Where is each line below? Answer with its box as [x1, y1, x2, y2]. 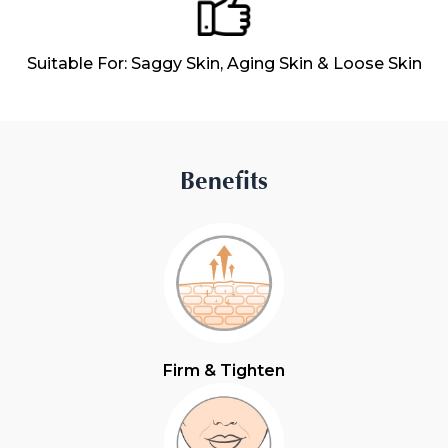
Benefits [180, 167, 268, 197]
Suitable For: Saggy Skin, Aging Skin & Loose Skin [26, 54, 422, 74]
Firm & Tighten [163, 361, 285, 381]
